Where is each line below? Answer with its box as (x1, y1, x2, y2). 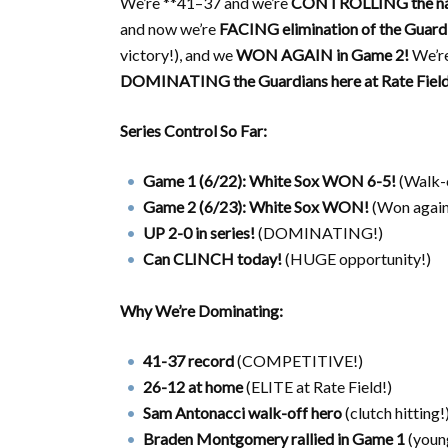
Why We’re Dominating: (120, 301, 283, 320)
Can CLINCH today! (143, 249, 282, 268)
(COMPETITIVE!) (234, 351, 363, 370)
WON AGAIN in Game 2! (236, 45, 409, 64)
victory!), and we (120, 45, 236, 64)
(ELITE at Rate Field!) (243, 377, 392, 396)
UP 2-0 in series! (143, 223, 255, 242)
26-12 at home (143, 377, 243, 396)
